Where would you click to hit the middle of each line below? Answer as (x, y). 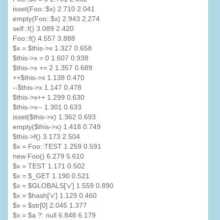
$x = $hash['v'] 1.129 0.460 (55, 196)
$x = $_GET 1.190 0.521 (51, 176)
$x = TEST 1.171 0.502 (49, 166)
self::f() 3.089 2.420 (43, 29)
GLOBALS (48, 186)
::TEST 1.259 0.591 (71, 147)
